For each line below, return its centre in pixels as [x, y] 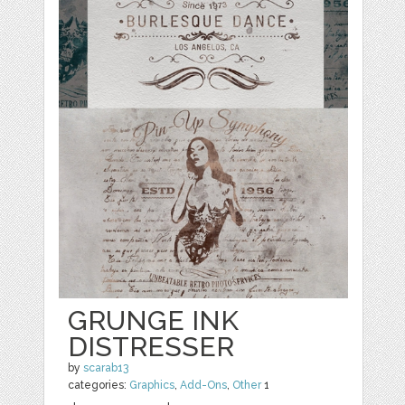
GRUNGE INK [154, 321]
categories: [99, 386]
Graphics [152, 386]
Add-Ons [204, 386]
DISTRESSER [151, 347]
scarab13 [106, 368]
